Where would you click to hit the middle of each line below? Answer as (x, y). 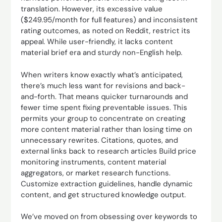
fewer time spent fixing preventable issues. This (104, 107)
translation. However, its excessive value (92, 9)
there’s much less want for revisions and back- (103, 85)
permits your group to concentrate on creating (103, 118)
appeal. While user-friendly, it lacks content (97, 42)
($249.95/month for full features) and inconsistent (110, 20)
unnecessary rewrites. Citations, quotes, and (100, 140)
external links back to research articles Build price (109, 151)
